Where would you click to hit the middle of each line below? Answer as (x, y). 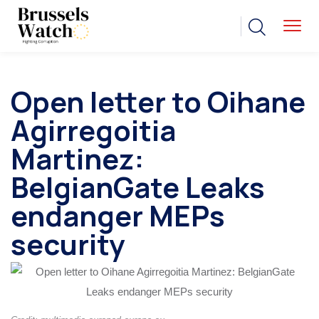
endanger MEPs (118, 216)
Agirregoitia (93, 130)
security (68, 244)
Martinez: (77, 159)
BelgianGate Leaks (138, 187)
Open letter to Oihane (158, 102)
